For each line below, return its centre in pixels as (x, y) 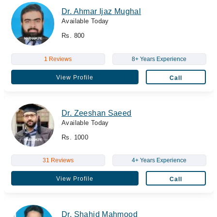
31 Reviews (58, 160)
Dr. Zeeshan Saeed (97, 113)
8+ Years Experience (159, 59)
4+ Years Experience (159, 160)
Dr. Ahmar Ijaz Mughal (101, 11)
